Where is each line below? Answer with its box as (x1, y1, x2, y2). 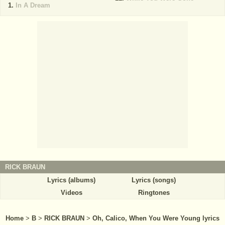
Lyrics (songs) (132, 176, 176, 184)
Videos (60, 188, 82, 196)
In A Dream (16, 2, 50, 9)
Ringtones (138, 188, 170, 196)
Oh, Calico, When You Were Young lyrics (92, 214, 219, 222)
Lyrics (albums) (47, 176, 95, 184)
